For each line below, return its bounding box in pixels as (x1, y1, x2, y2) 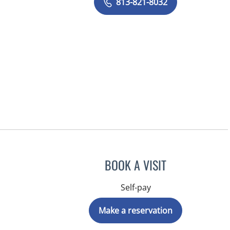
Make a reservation (99, 204, 173, 216)
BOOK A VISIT (105, 155, 167, 174)
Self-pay (120, 181, 151, 193)
